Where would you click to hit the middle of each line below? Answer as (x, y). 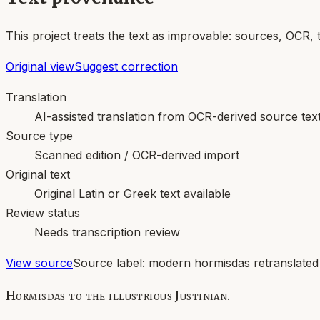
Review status (43, 212)
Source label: (111, 262)
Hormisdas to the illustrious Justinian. (118, 295)
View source (39, 262)
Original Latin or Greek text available (132, 193)
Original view (40, 66)
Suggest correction (126, 66)
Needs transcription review (107, 232)
